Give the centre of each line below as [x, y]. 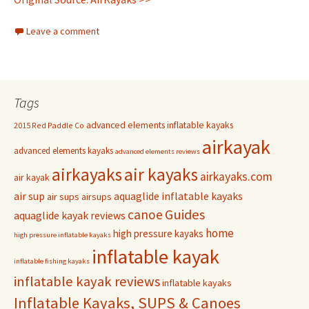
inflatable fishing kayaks [52, 261]
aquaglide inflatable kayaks [178, 196]
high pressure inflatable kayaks [62, 235]
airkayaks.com [236, 177]
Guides [185, 215]
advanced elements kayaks [63, 151]
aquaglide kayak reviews [70, 216]
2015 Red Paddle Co [49, 126]
